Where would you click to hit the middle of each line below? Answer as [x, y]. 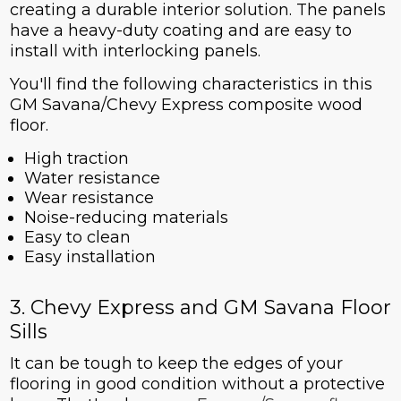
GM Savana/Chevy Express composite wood [186, 105]
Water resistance [92, 179]
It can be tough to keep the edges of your [176, 364]
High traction [76, 159]
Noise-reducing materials [126, 218]
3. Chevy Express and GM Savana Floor [200, 308]
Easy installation [90, 257]
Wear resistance [89, 198]
